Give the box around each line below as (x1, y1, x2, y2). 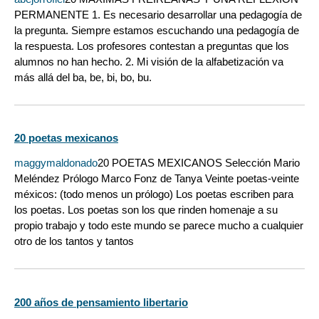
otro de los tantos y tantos (14, 235, 134, 248)
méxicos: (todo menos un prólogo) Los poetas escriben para (14, 188, 293, 201)
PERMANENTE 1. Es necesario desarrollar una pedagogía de (14, 8, 302, 21)
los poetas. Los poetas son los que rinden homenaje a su (14, 204, 278, 216)
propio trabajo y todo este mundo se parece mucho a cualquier (14, 219, 303, 232)
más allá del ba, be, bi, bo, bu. (14, 70, 152, 83)
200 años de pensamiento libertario (14, 296, 188, 308)
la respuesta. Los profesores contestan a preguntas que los (14, 39, 289, 52)
